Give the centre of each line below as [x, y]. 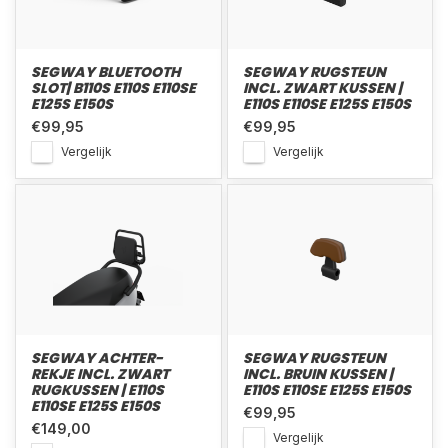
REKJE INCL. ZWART [100, 374]
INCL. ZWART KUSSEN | [322, 88]
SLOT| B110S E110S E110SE [113, 88]
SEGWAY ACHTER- [97, 358]
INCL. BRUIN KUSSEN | [317, 374]
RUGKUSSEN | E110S [97, 390]
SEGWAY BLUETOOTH [105, 72]
